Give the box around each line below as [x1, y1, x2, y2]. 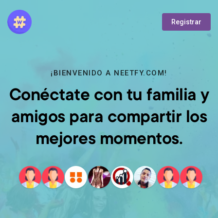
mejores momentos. [35, 131, 183, 150]
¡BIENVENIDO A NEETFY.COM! [51, 69, 167, 77]
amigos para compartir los [11, 109, 207, 128]
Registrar [171, 18, 201, 26]
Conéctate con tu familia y [9, 87, 209, 106]
